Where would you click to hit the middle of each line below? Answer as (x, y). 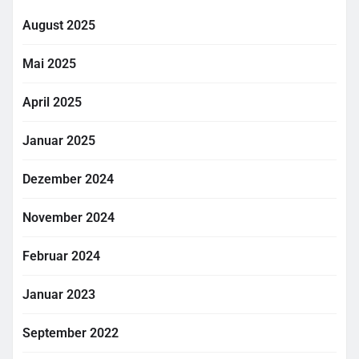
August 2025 (59, 25)
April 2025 (52, 102)
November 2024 (69, 217)
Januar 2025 (59, 140)
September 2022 (71, 333)
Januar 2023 (59, 294)
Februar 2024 (61, 256)
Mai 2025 (49, 63)
